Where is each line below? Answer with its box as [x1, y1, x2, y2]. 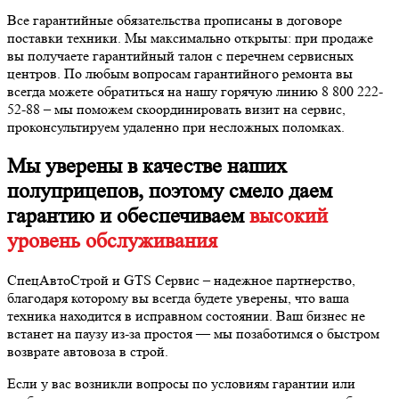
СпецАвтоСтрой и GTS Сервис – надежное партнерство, [7, 271, 355, 289]
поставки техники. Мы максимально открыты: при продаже [7, 28, 373, 46]
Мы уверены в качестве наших [7, 153, 287, 178]
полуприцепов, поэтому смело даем [7, 178, 332, 203]
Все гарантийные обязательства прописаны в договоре [7, 11, 342, 28]
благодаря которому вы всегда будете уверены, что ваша [7, 289, 349, 306]
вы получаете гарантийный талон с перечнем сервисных [7, 46, 354, 64]
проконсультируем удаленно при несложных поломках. [7, 118, 345, 135]
